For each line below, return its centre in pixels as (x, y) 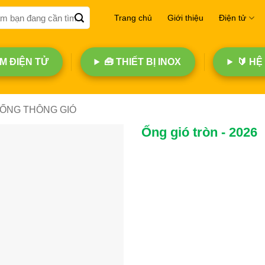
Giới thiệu (186, 18)
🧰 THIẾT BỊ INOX (143, 62)
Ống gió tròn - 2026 (199, 132)
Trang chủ (133, 18)
